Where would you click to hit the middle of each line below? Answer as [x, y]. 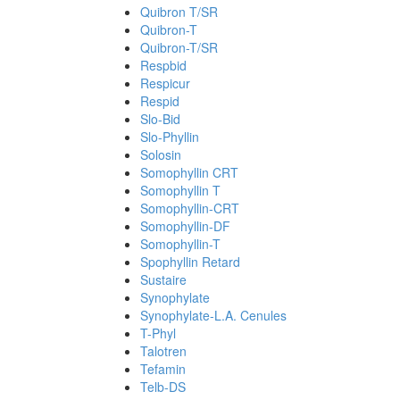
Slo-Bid [160, 119]
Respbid [163, 65]
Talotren [163, 351]
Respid [160, 101]
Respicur [165, 83]
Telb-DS [163, 387]
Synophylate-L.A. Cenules [213, 315]
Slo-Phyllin [170, 137]
